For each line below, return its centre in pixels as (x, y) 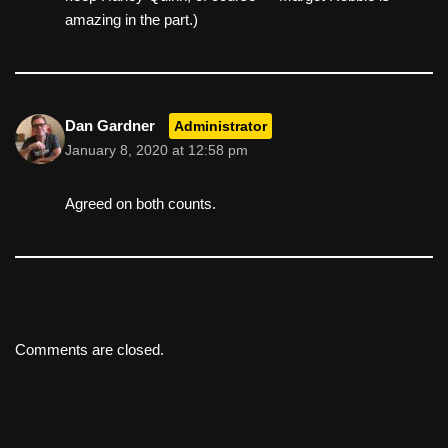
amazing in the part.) (131, 19)
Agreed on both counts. (140, 203)
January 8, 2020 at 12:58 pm (156, 150)
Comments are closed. (89, 349)
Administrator (220, 125)
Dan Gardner (110, 125)
